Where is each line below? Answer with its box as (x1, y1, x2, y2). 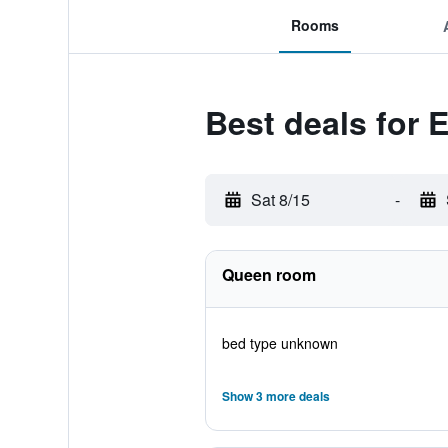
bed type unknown (221, 333, 338, 353)
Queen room (221, 263, 316, 286)
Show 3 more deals (221, 387, 330, 405)
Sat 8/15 (250, 188, 310, 211)
